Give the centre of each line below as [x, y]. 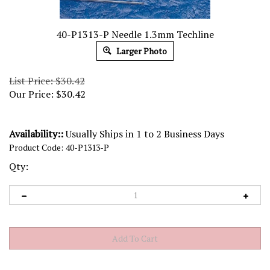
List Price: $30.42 [47, 81]
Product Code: [36, 147]
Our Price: [31, 94]
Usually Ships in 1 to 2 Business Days [144, 134]
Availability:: [36, 134]
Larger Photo [141, 51]
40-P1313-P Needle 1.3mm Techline [135, 34]
